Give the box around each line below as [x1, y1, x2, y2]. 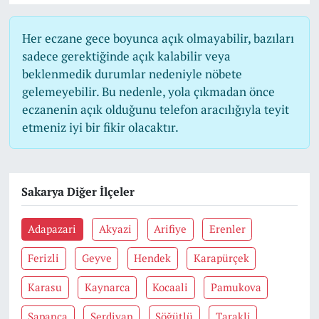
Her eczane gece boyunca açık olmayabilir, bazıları [21, 30, 294, 46]
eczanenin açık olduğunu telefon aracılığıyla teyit [21, 101, 289, 117]
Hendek [134, 251, 172, 265]
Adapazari [28, 221, 77, 236]
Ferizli [28, 251, 60, 265]
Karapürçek [193, 251, 249, 265]
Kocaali [152, 280, 189, 294]
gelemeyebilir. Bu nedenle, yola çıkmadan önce [21, 83, 275, 100]
